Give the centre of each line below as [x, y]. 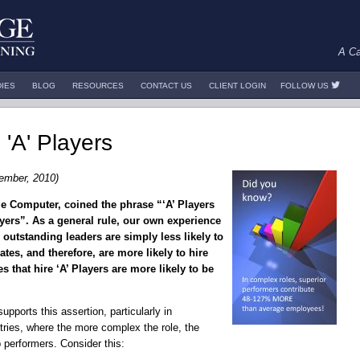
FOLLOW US [306, 86]
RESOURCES [98, 86]
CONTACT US [166, 86]
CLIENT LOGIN [237, 86]
